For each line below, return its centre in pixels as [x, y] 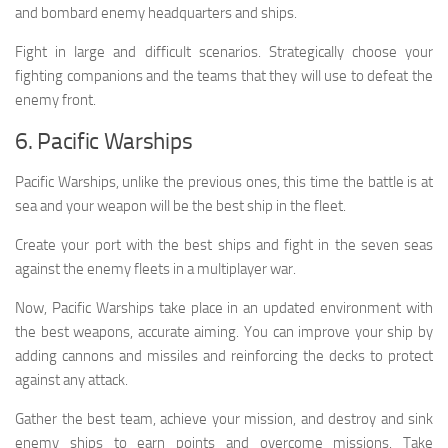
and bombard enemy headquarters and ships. [156, 13]
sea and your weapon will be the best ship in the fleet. [180, 206]
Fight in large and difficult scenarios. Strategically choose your [224, 52]
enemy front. [55, 100]
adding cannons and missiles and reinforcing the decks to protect [224, 356]
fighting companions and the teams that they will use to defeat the [224, 76]
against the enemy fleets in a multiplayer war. [155, 269]
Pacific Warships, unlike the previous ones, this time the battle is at [224, 182]
